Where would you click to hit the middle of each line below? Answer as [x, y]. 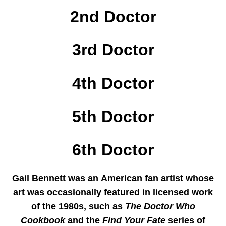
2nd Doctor [113, 16]
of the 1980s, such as [78, 206]
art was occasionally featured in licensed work [113, 192]
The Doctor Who [160, 206]
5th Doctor [113, 116]
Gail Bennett [39, 178]
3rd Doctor [113, 50]
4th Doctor [113, 83]
